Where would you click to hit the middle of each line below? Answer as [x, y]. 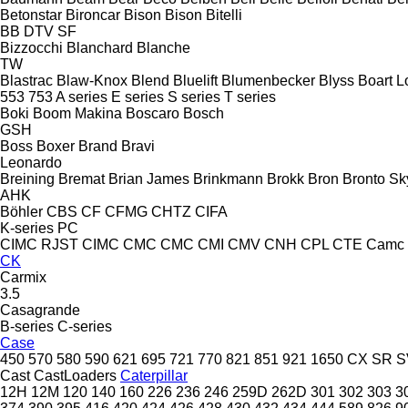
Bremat [82, 178]
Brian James [149, 178]
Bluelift [195, 80]
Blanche [163, 47]
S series [194, 97]
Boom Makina [77, 113]
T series [250, 97]
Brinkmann [228, 178]
